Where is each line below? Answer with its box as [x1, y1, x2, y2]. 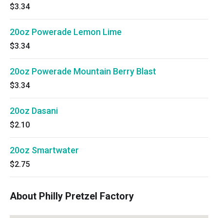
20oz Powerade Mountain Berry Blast [10, 66, 156, 76]
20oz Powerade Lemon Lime [10, 27, 122, 37]
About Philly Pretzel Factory [10, 190, 134, 202]
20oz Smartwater [10, 145, 79, 155]
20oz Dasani [10, 106, 58, 116]
